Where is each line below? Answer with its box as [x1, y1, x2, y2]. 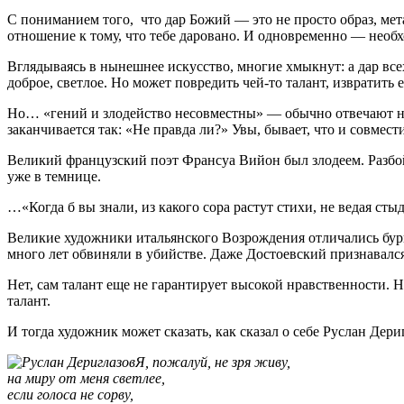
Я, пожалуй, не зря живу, [135, 354, 290, 371]
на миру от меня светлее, [7, 371, 165, 387]
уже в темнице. [7, 169, 101, 185]
